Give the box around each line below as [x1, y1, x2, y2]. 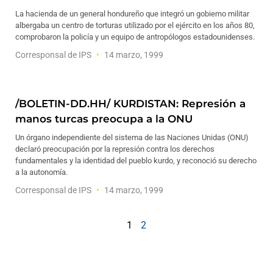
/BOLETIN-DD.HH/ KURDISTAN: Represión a [15, 97, 246, 110]
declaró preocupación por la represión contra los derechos [15, 144, 214, 154]
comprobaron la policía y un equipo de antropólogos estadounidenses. [15, 32, 255, 41]
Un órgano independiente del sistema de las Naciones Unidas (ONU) [15, 133, 249, 142]
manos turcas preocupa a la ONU [15, 113, 193, 125]
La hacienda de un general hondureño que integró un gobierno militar [15, 9, 249, 18]
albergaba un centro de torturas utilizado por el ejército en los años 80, [15, 21, 255, 30]
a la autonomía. [15, 168, 68, 177]
